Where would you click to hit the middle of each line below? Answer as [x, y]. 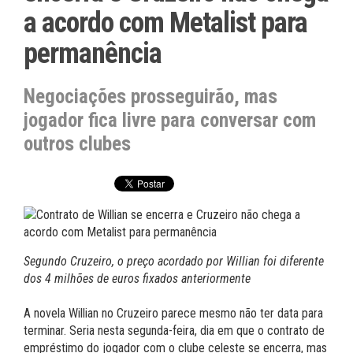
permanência [93, 54]
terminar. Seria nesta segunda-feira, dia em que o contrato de [174, 331]
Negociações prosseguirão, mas [150, 97]
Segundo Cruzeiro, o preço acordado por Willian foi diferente [174, 261]
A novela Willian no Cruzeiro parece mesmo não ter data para [173, 313]
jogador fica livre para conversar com [170, 120]
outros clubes [77, 144]
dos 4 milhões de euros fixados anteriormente [137, 279]
